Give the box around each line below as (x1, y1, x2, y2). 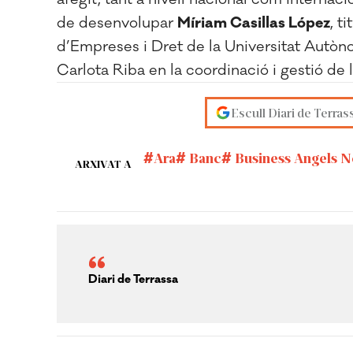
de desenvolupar (57, 13, 177, 32)
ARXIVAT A (75, 156, 132, 170)
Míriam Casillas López (177, 13, 330, 32)
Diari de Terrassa (88, 272, 178, 287)
